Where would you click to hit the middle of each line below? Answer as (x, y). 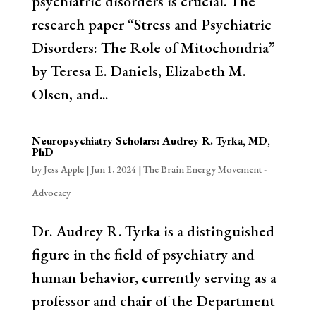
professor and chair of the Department (153, 301)
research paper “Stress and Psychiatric (151, 24)
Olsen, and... (69, 94)
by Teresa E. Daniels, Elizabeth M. (138, 71)
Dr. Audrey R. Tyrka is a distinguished (153, 231)
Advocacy (51, 193)
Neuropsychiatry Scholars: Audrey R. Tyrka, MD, (151, 141)
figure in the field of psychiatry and (143, 254)
